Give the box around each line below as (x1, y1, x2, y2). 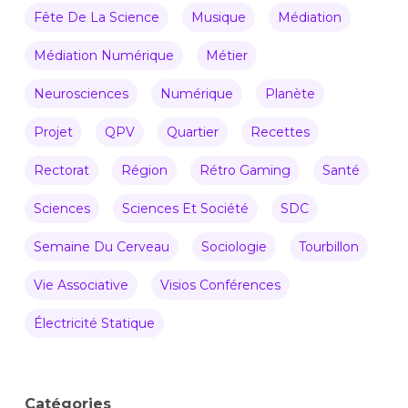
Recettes (250, 123, 310, 140)
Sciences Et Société (121, 199, 249, 217)
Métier (205, 46, 248, 64)
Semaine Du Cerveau (33, 238, 169, 255)
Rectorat (33, 161, 89, 178)
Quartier (166, 123, 219, 140)
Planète (264, 85, 315, 102)
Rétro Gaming (199, 161, 291, 178)
